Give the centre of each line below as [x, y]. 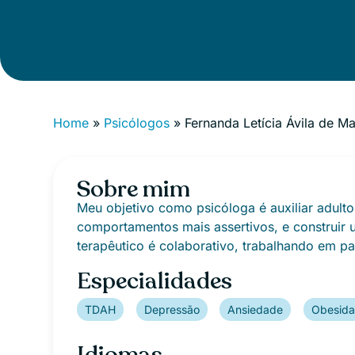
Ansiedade [256, 309]
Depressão [172, 309]
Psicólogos [137, 123]
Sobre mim [134, 189]
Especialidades [155, 281]
